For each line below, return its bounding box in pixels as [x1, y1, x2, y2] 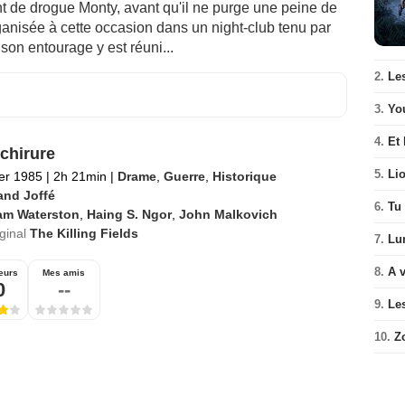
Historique [212, 169, 277, 184]
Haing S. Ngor [86, 207, 172, 222]
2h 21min [49, 169, 110, 184]
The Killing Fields [29, 226, 138, 241]
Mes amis [42, 268, 85, 278]
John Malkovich [178, 207, 278, 222]
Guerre [163, 169, 205, 184]
